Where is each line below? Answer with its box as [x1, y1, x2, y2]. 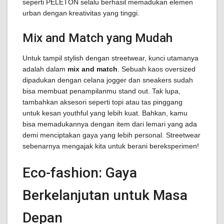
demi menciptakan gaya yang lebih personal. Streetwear [22, 131, 200, 139]
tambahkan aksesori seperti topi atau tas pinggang [22, 98, 182, 106]
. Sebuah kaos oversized [117, 65, 195, 73]
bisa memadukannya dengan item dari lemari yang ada [22, 120, 197, 128]
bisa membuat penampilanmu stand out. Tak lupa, [22, 87, 180, 95]
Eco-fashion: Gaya [22, 164, 137, 181]
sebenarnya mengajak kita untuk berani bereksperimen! [22, 142, 199, 150]
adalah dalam [22, 65, 67, 73]
